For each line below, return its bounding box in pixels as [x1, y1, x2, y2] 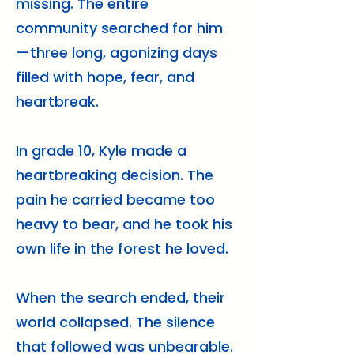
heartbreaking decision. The [16, 165, 213, 185]
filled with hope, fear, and [16, 67, 194, 87]
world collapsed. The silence [16, 312, 215, 332]
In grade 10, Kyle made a [16, 141, 186, 160]
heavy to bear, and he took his [16, 214, 232, 234]
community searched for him [16, 18, 223, 38]
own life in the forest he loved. [16, 239, 228, 258]
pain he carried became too [16, 190, 215, 209]
